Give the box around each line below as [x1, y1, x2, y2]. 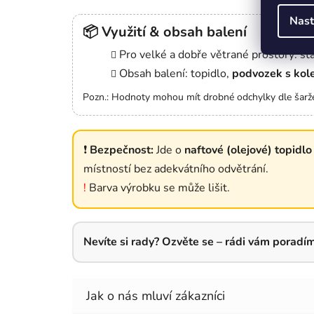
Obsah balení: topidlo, [119, 66, 232, 82]
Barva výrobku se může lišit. [86, 180, 230, 196]
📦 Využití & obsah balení [83, 22, 247, 42]
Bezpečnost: [90, 142, 153, 158]
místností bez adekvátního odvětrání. [83, 161, 268, 177]
